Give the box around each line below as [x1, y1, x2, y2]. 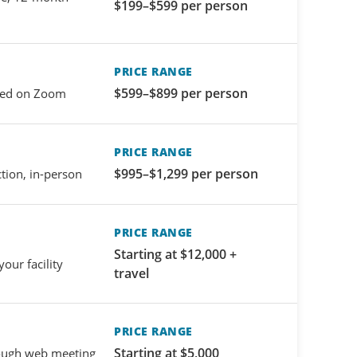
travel [114, 264, 149, 282]
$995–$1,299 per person [114, 165, 258, 183]
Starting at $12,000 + [114, 245, 237, 263]
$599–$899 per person [114, 84, 248, 103]
